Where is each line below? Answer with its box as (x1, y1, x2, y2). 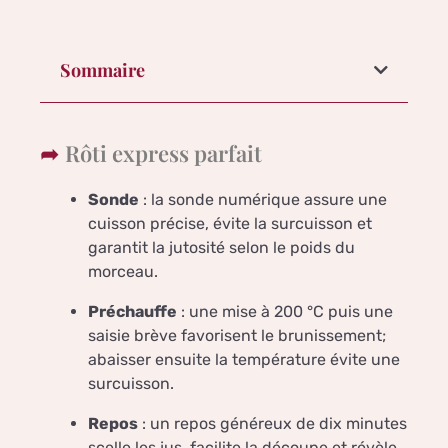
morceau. (88, 262, 158, 282)
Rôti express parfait (65, 138, 262, 169)
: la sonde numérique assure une (139, 190, 387, 210)
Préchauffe (88, 302, 177, 322)
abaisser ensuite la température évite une (88, 350, 400, 370)
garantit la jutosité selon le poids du (88, 238, 355, 258)
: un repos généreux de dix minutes (138, 414, 407, 434)
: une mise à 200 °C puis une (177, 302, 393, 322)
